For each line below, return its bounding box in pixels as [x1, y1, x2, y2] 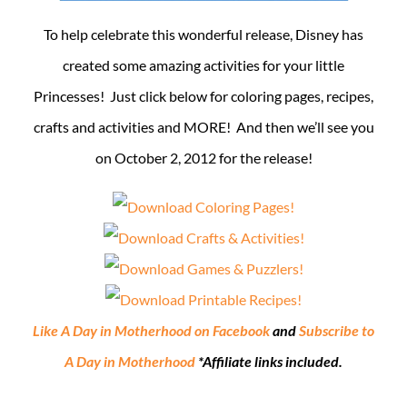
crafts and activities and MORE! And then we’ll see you [33, 118, 374, 136]
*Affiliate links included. [195, 352, 342, 371]
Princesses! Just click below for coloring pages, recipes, [34, 87, 373, 105]
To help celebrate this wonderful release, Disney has [44, 25, 363, 44]
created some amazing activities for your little [63, 56, 344, 74]
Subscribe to [299, 322, 374, 340]
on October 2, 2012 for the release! [94, 149, 313, 167]
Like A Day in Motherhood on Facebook [33, 322, 270, 340]
